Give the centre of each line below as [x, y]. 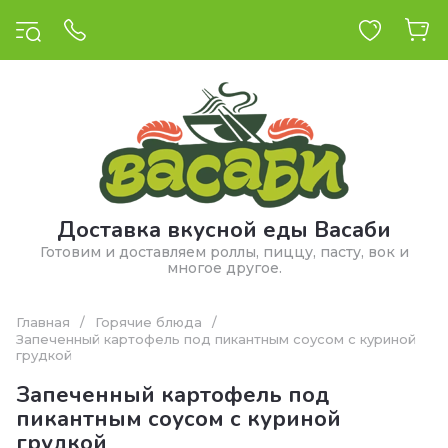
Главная [43, 322]
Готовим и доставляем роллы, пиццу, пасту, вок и [224, 252]
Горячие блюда [148, 322]
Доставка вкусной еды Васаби [224, 230]
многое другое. [224, 268]
